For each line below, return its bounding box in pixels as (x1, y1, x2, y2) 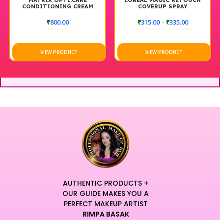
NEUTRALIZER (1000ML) (22, 9, 94, 17)
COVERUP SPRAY (137, 3, 188, 10)
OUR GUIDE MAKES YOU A (62, 189, 149, 199)
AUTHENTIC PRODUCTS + (63, 178, 148, 189)
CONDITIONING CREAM (22, 3, 93, 10)
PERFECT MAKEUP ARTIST (63, 199, 148, 209)
